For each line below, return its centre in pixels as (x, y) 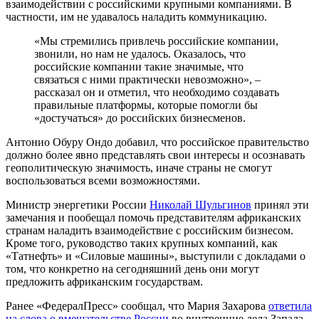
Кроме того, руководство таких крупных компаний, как (142, 243)
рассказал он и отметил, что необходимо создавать (157, 92)
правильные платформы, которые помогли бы (146, 105)
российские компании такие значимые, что (139, 66)
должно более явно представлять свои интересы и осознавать (155, 155)
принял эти (280, 204)
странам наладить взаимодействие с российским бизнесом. (150, 230)
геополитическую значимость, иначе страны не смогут (139, 167)
